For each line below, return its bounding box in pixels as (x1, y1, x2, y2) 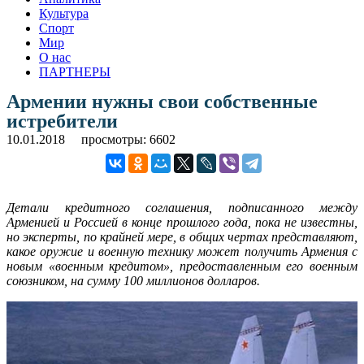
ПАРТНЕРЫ (39, 64, 110, 79)
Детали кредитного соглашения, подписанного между (6, 200, 357, 214)
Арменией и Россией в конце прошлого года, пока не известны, (6, 214, 357, 229)
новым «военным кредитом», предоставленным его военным (6, 258, 357, 273)
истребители (6, 110, 118, 132)
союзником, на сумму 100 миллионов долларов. (6, 273, 260, 288)
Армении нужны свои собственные (6, 90, 318, 112)
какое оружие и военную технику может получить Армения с (6, 244, 357, 258)
